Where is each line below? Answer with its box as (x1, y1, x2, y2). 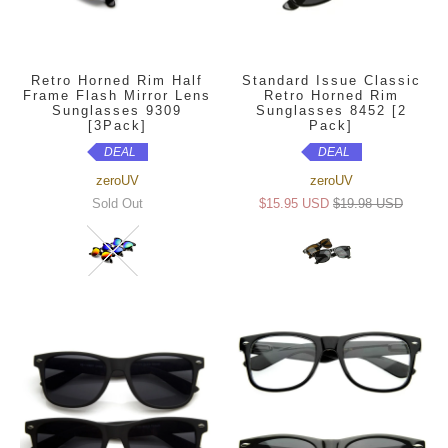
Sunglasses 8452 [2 (255, 103, 407, 119)
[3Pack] (87, 118, 147, 134)
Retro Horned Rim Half (31, 73, 203, 89)
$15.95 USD (259, 196, 329, 212)
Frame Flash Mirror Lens (23, 88, 211, 104)
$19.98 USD (333, 196, 403, 212)
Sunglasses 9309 (52, 103, 182, 119)
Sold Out (91, 196, 143, 212)
